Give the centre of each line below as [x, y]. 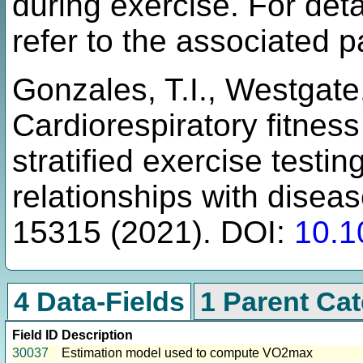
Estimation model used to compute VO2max [187, 353]
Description [97, 335]
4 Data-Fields [99, 302]
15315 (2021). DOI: [153, 233]
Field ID [35, 335]
